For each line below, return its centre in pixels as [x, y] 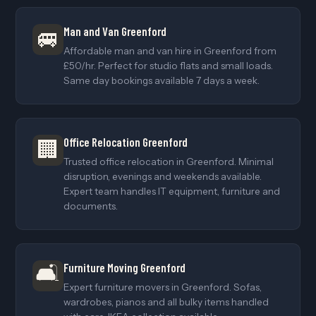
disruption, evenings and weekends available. [162, 176]
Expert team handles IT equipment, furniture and [171, 191]
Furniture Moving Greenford [124, 267]
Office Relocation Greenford [125, 141]
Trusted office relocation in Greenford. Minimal [168, 161]
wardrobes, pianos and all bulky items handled [166, 302]
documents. [90, 206]
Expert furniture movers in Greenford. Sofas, [162, 287]
